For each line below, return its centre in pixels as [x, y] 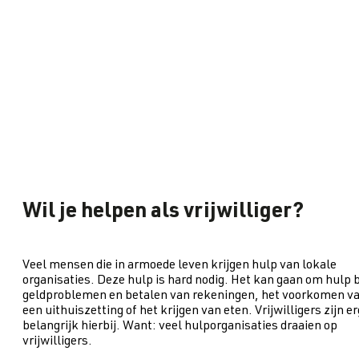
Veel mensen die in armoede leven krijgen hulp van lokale [179, 266]
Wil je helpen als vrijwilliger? [163, 213]
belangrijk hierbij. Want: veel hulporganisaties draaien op [180, 327]
